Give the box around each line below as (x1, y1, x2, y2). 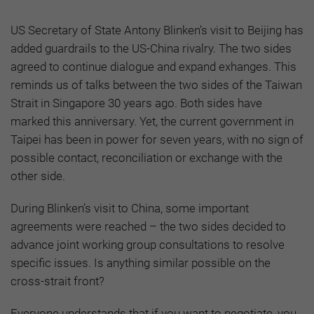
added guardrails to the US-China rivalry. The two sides (11, 41, 292, 55)
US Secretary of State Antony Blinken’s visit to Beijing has (11, 22, 303, 37)
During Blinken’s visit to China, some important (11, 200, 249, 215)
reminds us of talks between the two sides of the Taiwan (11, 77, 302, 92)
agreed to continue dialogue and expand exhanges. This (11, 59, 296, 74)
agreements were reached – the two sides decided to (11, 219, 286, 233)
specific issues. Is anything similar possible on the (11, 255, 271, 270)
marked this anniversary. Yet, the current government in (11, 114, 294, 128)
